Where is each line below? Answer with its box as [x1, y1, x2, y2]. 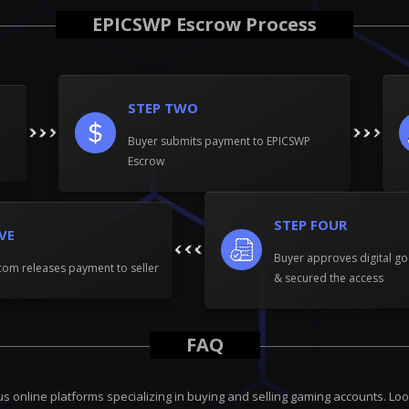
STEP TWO [128, 98, 198, 117]
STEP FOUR [274, 215, 347, 234]
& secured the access [274, 269, 383, 286]
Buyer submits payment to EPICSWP [128, 132, 310, 149]
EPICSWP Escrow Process [92, 11, 317, 37]
